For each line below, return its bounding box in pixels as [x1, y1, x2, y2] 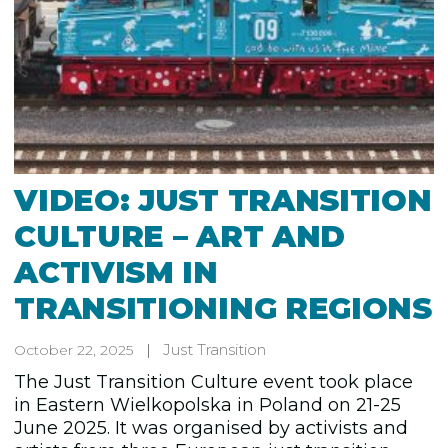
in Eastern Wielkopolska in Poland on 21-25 [14, 394, 402, 417]
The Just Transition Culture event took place [14, 371, 414, 394]
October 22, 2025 [14, 341, 134, 360]
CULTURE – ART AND [14, 218, 346, 256]
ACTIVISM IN [14, 254, 218, 292]
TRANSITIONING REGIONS [14, 290, 432, 328]
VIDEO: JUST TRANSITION [14, 182, 432, 220]
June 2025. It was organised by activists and [14, 417, 409, 440]
